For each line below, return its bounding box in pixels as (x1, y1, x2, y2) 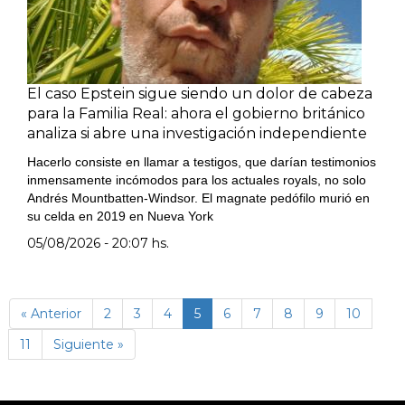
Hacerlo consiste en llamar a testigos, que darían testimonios (27, 155, 376, 169)
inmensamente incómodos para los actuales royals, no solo (27, 173, 366, 187)
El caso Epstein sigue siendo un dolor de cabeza (27, 85, 372, 102)
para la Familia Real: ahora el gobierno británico (27, 105, 365, 122)
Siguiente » (53, 336, 124, 353)
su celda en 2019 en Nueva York (27, 209, 213, 223)
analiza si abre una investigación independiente (27, 125, 367, 142)
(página (200, 305, 247, 321)
